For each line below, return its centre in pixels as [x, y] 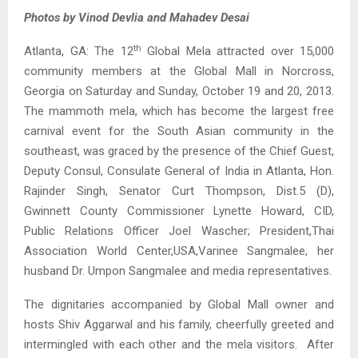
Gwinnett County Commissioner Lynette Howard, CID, [179, 211]
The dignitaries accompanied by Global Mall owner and [179, 305]
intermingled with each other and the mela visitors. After [179, 345]
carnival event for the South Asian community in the [179, 131]
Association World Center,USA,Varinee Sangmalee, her [179, 251]
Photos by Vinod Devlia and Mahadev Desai [137, 18]
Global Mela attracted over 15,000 [237, 52]
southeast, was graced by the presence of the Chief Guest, [179, 151]
